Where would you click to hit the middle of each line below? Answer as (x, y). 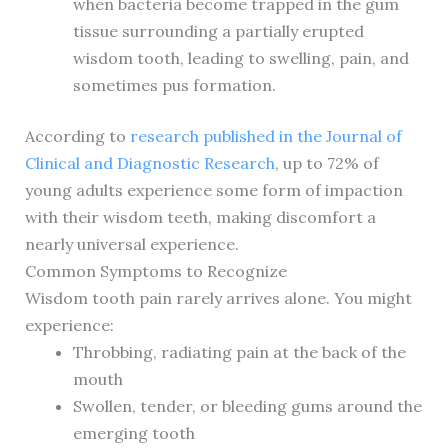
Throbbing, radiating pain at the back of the (239, 351)
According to (77, 135)
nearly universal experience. (131, 243)
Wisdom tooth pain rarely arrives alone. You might (218, 297)
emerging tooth (133, 432)
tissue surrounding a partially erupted (218, 30)
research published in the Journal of (265, 135)
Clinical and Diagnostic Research (149, 162)
